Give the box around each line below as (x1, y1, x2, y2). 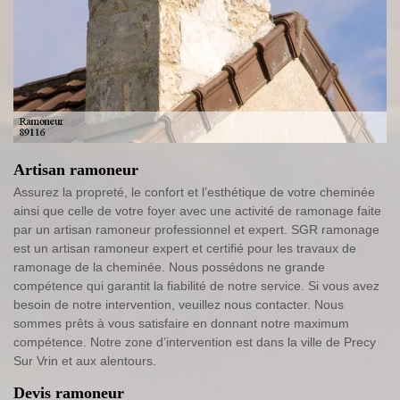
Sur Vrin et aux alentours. (13, 353, 156, 368)
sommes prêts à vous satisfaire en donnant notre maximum (13, 315, 349, 330)
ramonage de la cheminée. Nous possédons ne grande (13, 259, 325, 274)
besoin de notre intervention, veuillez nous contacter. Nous (13, 296, 344, 312)
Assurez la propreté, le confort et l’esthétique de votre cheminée (13, 184, 375, 199)
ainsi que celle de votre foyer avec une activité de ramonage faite (13, 203, 381, 218)
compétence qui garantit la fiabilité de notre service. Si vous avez (13, 278, 379, 293)
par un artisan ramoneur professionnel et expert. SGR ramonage (13, 221, 379, 237)
